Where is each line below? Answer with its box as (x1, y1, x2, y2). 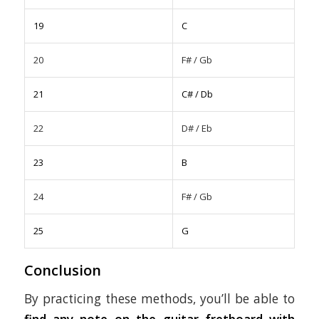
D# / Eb (181, 121, 212, 135)
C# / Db (181, 87, 213, 100)
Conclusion (23, 260, 101, 280)
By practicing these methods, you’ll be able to (23, 291, 296, 308)
